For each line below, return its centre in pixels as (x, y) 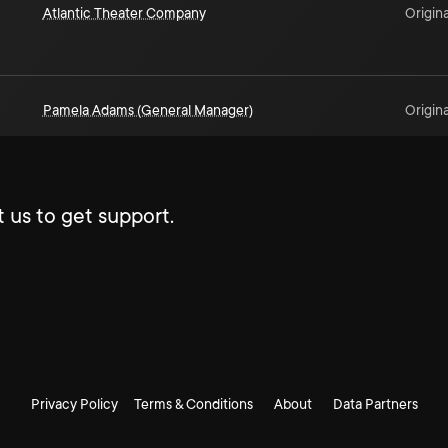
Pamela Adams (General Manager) (147, 110)
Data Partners (375, 404)
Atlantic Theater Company (124, 13)
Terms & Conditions (193, 404)
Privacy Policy (74, 404)
